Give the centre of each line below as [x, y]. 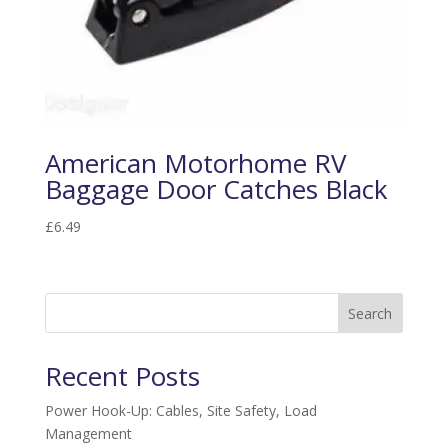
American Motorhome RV [195, 163]
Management [88, 434]
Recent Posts [122, 376]
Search [370, 314]
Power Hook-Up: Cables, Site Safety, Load [180, 411]
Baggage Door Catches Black [216, 189]
